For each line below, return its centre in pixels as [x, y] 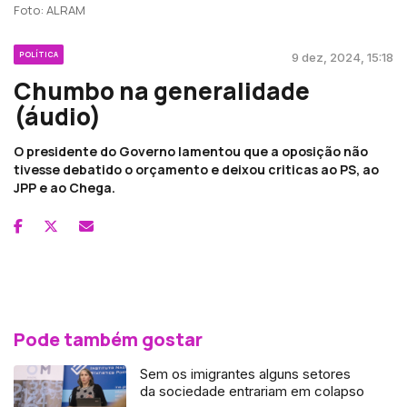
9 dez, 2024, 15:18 [342, 57]
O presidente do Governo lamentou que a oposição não [191, 151]
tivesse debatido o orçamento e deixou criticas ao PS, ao [196, 169]
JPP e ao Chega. [65, 187]
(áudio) [57, 116]
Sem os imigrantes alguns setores [246, 373]
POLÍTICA [39, 54]
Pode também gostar [108, 339]
